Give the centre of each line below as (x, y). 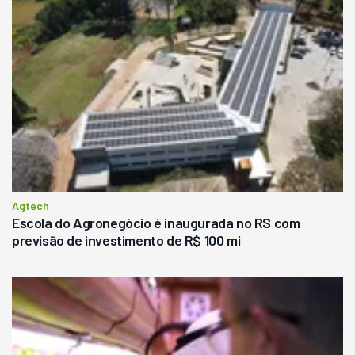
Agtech (31, 205)
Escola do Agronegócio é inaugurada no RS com (156, 222)
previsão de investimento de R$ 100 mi (126, 240)
